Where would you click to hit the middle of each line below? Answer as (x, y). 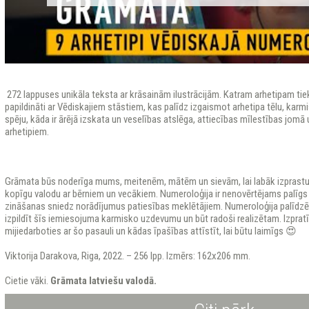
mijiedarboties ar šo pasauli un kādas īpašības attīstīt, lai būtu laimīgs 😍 (150, 231)
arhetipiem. (27, 132)
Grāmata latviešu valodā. (103, 281)
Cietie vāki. (27, 281)
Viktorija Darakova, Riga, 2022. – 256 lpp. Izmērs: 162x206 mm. (127, 256)
